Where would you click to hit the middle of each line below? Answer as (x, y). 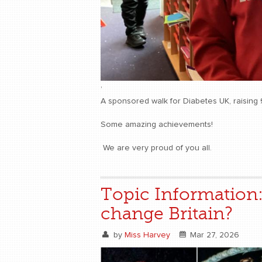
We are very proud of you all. (156, 148)
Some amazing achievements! (157, 125)
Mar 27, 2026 (213, 235)
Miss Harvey (147, 235)
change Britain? (167, 213)
